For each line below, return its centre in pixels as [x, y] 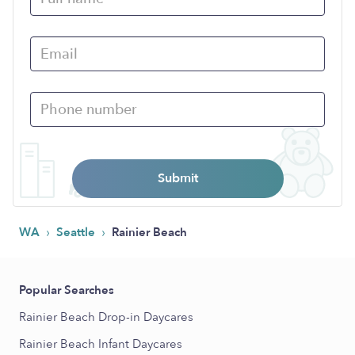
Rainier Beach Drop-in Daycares [106, 317]
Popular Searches [67, 290]
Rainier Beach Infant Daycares [101, 344]
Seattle [77, 232]
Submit [177, 178]
